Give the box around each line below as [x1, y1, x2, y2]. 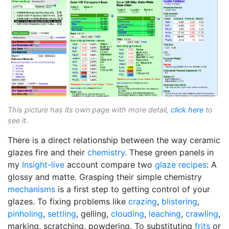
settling [48, 209, 76, 219]
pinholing [8, 209, 43, 219]
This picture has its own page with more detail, [8, 105, 171, 114]
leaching [149, 209, 181, 219]
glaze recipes [155, 159, 207, 170]
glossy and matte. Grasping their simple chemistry [8, 172, 202, 182]
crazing [128, 196, 157, 207]
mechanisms [8, 184, 55, 195]
